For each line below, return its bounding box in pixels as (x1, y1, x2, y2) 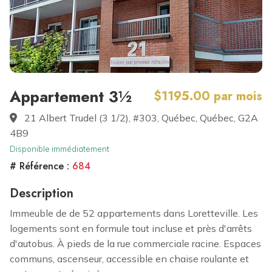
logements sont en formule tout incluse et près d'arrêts (10, 222, 252, 234)
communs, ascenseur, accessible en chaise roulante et (10, 253, 249, 265)
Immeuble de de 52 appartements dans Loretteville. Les (10, 207, 258, 219)
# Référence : (10, 159, 72, 173)
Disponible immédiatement (10, 144, 109, 154)
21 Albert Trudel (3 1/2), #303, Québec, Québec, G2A (22, 112, 258, 124)
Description (10, 185, 73, 202)
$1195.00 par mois (154, 87, 262, 105)
